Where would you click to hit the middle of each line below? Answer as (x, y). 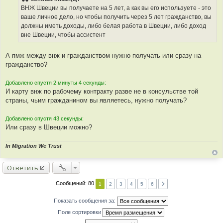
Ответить (23, 167)
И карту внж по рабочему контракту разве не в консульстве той (102, 92)
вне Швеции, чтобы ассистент (63, 35)
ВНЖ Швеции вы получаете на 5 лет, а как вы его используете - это (116, 8)
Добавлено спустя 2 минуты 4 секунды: (56, 83)
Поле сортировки (80, 212)
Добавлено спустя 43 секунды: (45, 119)
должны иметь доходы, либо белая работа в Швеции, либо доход (113, 26)
